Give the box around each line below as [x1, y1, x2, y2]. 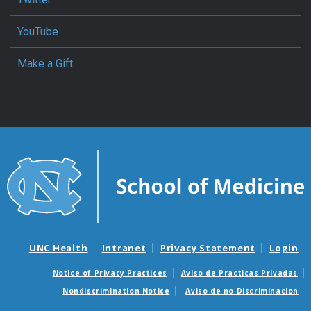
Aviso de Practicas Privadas [180, 267, 298, 278]
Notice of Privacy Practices [52, 267, 167, 278]
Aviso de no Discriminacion [185, 285, 299, 296]
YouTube [17, 25, 58, 39]
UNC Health [28, 241, 88, 254]
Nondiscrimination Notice [62, 285, 170, 296]
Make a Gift [17, 57, 73, 71]
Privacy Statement [160, 241, 256, 254]
